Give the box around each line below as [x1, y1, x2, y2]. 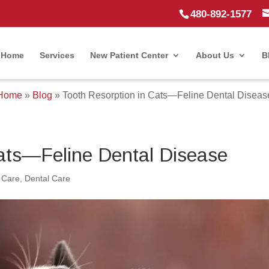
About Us [195, 50, 234, 60]
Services [39, 50, 74, 60]
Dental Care [25, 174, 71, 183]
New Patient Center [89, 50, 168, 60]
